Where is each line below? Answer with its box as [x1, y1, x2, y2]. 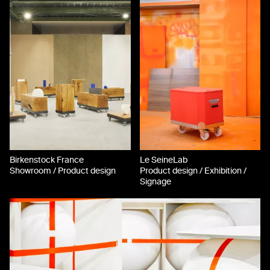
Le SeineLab [139, 155, 187, 166]
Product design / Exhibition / [139, 166, 246, 177]
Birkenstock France [10, 155, 84, 166]
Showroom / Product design [10, 166, 116, 177]
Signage [139, 177, 171, 187]
